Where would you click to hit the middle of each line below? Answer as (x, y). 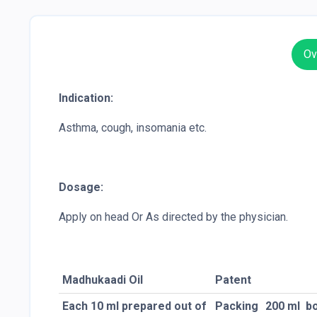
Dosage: (81, 188)
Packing (237, 306)
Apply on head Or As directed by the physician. (176, 217)
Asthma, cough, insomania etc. (133, 128)
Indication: (86, 98)
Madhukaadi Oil (103, 280)
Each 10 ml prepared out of (134, 306)
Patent (233, 280)
